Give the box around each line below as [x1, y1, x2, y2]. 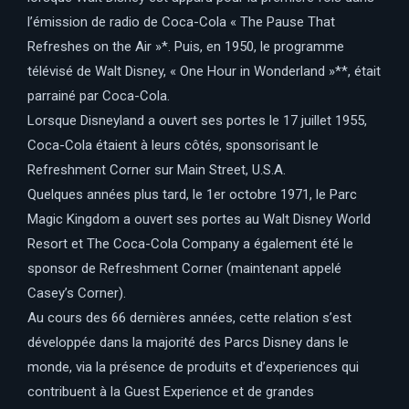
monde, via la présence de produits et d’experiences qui [27, 358, 359, 375]
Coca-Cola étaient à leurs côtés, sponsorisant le [27, 136, 319, 153]
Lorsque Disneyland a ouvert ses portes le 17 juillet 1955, [27, 111, 367, 129]
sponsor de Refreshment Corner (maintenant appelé [27, 259, 341, 277]
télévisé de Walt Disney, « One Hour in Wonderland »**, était [27, 62, 381, 79]
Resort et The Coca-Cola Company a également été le [27, 235, 353, 252]
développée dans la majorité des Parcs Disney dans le [27, 333, 349, 351]
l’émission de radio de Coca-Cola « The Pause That [27, 13, 335, 30]
